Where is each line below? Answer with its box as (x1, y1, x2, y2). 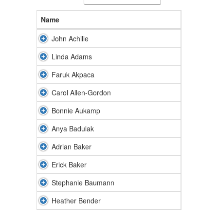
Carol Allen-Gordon (52, 88, 111, 97)
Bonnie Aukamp (52, 106, 100, 115)
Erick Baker (52, 160, 87, 169)
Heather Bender (52, 196, 101, 205)
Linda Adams (52, 52, 92, 61)
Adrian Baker (52, 142, 91, 151)
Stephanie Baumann (52, 178, 114, 187)
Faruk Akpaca (52, 70, 94, 79)
